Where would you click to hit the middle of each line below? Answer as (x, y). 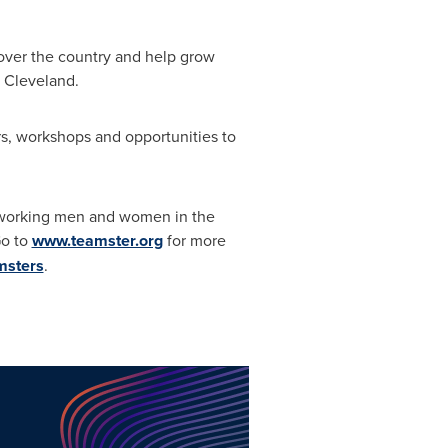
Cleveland (39, 80)
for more (194, 240)
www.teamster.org (97, 240)
